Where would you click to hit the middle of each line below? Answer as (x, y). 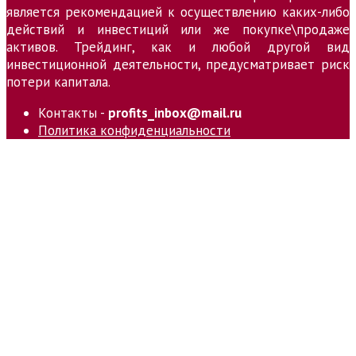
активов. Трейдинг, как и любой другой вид (178, 46)
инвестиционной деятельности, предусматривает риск (178, 64)
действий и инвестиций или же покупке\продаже (178, 29)
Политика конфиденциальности (134, 130)
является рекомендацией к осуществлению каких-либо (178, 12)
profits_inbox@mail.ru (175, 112)
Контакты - (73, 112)
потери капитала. (58, 81)
